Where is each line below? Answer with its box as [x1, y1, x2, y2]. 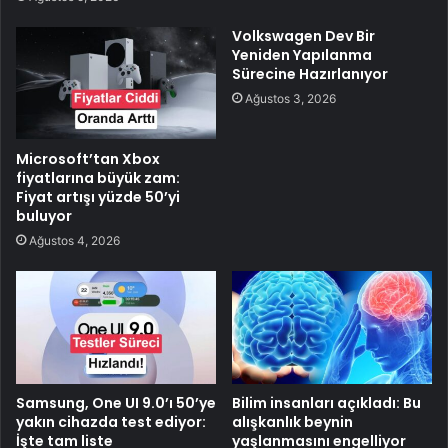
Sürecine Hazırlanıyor [232, 64, 388, 85]
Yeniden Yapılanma [232, 45, 372, 66]
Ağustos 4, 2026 [29, 233, 120, 248]
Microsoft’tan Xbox [16, 149, 160, 169]
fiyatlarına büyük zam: [16, 168, 180, 188]
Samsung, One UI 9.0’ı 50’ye [16, 392, 216, 413]
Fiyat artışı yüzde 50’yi [16, 187, 180, 207]
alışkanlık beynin [232, 411, 353, 432]
